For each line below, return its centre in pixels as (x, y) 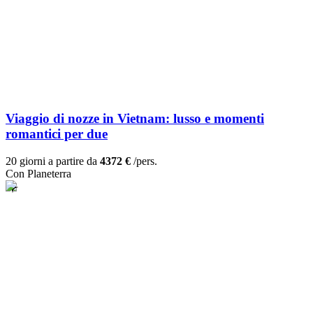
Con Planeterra (38, 174)
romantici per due (57, 134)
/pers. (144, 161)
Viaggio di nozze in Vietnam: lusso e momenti (135, 119)
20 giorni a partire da (53, 161)
